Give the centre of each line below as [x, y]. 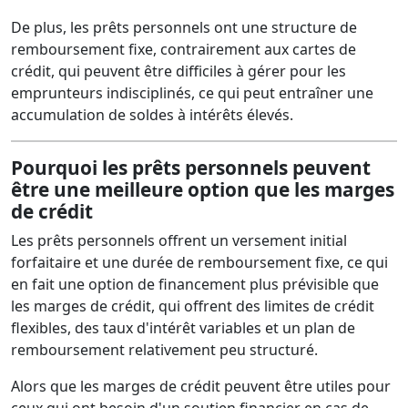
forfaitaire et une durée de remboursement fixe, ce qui [199, 262]
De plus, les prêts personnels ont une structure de [184, 27]
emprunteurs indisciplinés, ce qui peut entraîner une [192, 93]
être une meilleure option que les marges [203, 189]
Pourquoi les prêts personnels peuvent [191, 168]
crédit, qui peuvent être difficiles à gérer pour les [178, 71]
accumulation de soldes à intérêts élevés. [152, 115]
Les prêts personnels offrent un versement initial [179, 240]
